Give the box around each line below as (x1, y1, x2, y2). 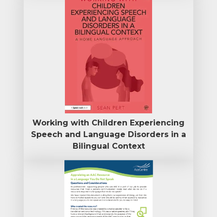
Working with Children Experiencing (32, 118, 185, 127)
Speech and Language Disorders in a (31, 129, 186, 139)
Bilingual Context (72, 141, 145, 151)
